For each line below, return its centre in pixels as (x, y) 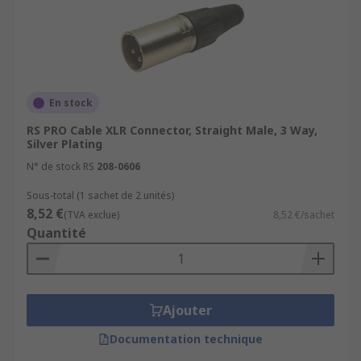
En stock (71, 103)
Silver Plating (64, 144)
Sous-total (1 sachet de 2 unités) (100, 195)
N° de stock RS (60, 166)
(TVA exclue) (91, 215)
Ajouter (187, 310)
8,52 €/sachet (304, 215)
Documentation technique (186, 339)
